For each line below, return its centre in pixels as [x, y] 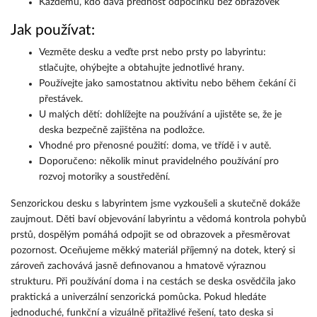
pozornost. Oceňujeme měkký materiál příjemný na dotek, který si [153, 250]
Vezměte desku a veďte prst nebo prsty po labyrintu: [152, 52]
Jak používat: [53, 30]
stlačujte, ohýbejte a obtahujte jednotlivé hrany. [142, 68]
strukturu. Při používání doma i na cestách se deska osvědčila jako [153, 282]
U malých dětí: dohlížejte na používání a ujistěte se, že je [160, 115]
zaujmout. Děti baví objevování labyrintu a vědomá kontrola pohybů [158, 219]
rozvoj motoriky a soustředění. [104, 177]
